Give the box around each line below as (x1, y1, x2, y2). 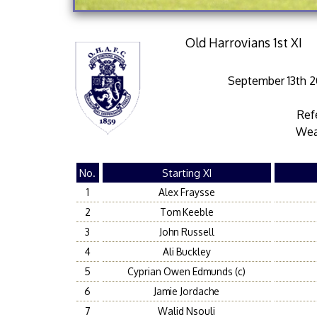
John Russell (158, 226, 214, 238)
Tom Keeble (159, 206, 214, 218)
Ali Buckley (162, 246, 211, 258)
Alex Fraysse (158, 186, 215, 198)
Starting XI (161, 166, 212, 179)
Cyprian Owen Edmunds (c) (127, 265, 246, 277)
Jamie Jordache (154, 285, 219, 297)
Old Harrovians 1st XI (185, 35, 302, 50)
